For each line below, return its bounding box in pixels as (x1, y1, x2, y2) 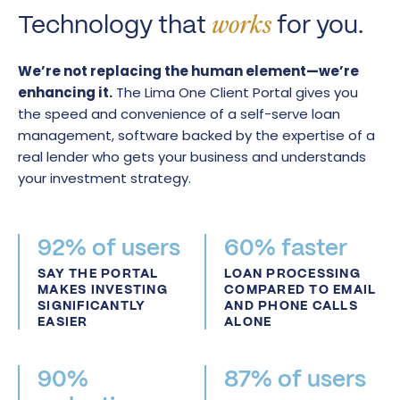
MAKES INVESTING (37, 280, 168, 297)
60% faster (224, 231, 347, 262)
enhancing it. (18, 82, 112, 102)
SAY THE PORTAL (37, 264, 159, 281)
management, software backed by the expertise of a (18, 125, 375, 145)
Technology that (18, 7, 212, 40)
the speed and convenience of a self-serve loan (18, 104, 340, 123)
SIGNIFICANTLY (37, 296, 146, 313)
